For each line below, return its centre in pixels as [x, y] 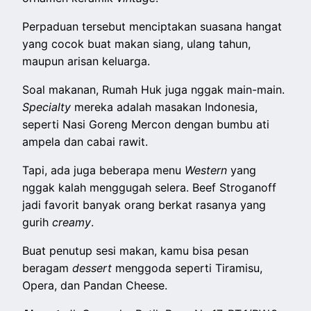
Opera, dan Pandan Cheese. [95, 286]
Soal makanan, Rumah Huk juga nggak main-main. [154, 90]
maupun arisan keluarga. [88, 61]
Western [208, 170]
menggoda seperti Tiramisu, [189, 268]
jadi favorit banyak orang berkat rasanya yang [144, 205]
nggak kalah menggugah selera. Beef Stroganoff [150, 188]
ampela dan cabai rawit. [85, 142]
